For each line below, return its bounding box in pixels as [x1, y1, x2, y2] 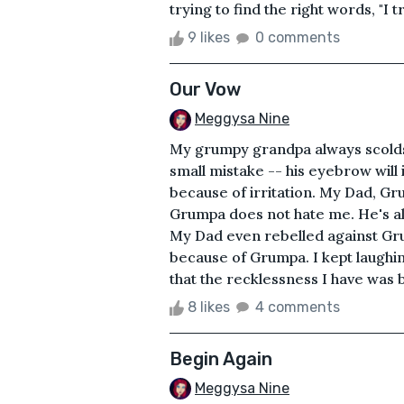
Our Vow [170, 78, 241, 100]
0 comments [255, 28, 340, 46]
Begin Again [170, 347, 272, 370]
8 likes [184, 298, 234, 316]
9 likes [184, 28, 234, 46]
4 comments [255, 298, 340, 316]
